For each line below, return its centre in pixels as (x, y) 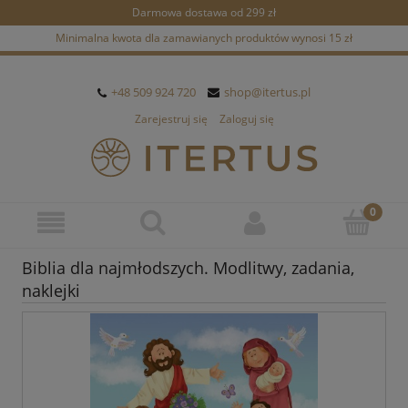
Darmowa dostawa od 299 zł (204, 12)
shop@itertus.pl (267, 92)
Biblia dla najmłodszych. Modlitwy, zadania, (188, 268)
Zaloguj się (246, 119)
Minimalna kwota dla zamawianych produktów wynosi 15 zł (204, 38)
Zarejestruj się (171, 119)
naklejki (51, 291)
